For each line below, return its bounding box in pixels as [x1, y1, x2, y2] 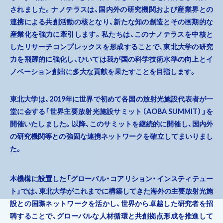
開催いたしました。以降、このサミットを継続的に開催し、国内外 [10, 119, 213, 128]
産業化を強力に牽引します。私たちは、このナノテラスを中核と [10, 30, 213, 39]
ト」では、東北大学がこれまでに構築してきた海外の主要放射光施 [10, 187, 213, 196]
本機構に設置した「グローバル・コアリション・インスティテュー [10, 174, 213, 183]
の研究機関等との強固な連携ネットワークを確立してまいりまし [10, 132, 213, 141]
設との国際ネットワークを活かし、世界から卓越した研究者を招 [10, 199, 213, 208]
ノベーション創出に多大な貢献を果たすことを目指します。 [10, 67, 197, 76]
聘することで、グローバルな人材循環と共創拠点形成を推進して [10, 212, 213, 221]
